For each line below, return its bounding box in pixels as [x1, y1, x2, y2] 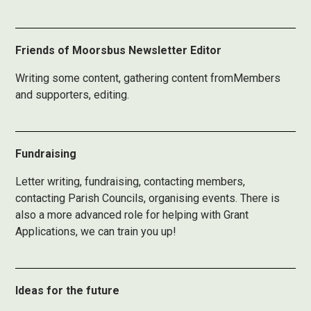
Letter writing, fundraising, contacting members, [15, 175, 246, 188]
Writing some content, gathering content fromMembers [15, 72, 281, 85]
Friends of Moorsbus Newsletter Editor [15, 44, 222, 57]
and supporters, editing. [15, 88, 130, 101]
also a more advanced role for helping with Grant [15, 208, 249, 221]
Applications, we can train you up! [15, 225, 177, 238]
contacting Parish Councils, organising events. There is [15, 192, 280, 205]
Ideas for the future [15, 284, 120, 297]
